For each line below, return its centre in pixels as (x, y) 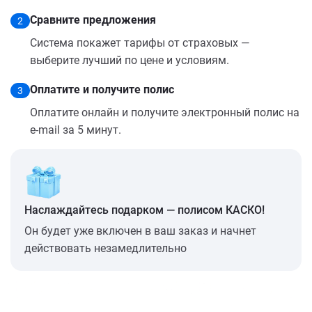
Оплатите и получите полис (102, 89)
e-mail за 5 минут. (76, 130)
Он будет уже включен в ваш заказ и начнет (140, 231)
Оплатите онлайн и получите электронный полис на (165, 112)
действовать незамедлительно (106, 248)
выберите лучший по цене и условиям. (130, 60)
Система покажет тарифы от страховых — (140, 42)
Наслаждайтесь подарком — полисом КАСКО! (145, 210)
